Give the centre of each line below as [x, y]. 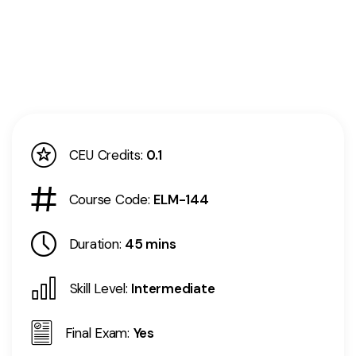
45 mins [151, 244]
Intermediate [173, 289]
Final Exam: [97, 333]
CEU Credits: [106, 155]
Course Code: [109, 200]
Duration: [95, 244]
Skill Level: [99, 289]
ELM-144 [181, 200]
